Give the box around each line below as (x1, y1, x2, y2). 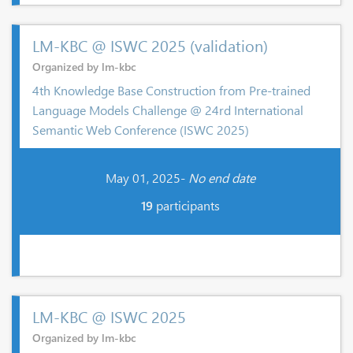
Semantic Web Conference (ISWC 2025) (32, 121, 249, 138)
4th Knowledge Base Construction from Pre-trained (32, 81, 310, 98)
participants (152, 197, 220, 214)
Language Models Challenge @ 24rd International (32, 101, 303, 118)
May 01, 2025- (105, 169, 188, 186)
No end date (188, 169, 255, 186)
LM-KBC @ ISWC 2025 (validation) (32, 33, 268, 56)
